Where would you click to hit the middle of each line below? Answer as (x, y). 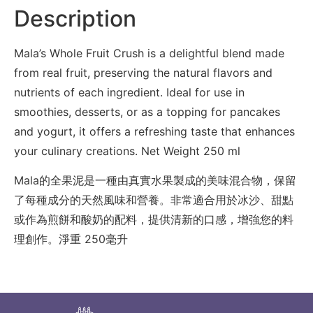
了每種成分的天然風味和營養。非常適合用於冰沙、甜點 (154, 200)
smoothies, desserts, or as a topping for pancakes (147, 111)
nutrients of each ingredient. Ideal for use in (129, 92)
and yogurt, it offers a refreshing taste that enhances (154, 131)
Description (75, 18)
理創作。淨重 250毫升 (71, 239)
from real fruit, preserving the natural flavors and (143, 72)
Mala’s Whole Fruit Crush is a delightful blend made (149, 53)
